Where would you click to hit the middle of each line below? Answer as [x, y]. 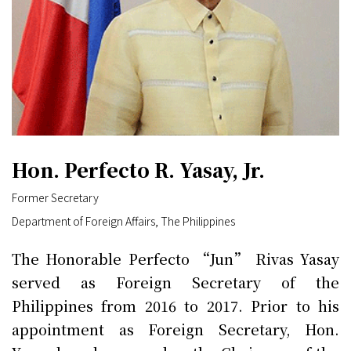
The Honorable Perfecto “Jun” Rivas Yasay [175, 259]
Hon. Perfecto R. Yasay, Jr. [138, 170]
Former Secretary [55, 198]
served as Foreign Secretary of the [175, 282]
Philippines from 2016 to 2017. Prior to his [175, 306]
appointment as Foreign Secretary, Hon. [175, 329]
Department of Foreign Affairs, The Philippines [123, 221]
